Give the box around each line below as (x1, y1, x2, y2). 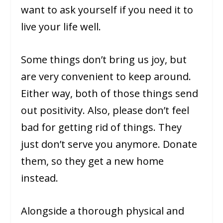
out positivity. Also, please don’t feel (21, 104, 190, 117)
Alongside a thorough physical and (21, 204, 185, 218)
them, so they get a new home (21, 154, 164, 168)
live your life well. (21, 20, 102, 34)
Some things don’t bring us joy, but (21, 53, 187, 67)
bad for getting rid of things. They (21, 120, 182, 134)
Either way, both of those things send (21, 87, 199, 101)
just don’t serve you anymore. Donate (21, 137, 198, 151)
